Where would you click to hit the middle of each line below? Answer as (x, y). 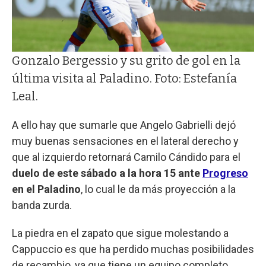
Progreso (225, 173)
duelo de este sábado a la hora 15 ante (107, 173)
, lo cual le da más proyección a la (158, 189)
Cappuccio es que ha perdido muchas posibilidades (133, 249)
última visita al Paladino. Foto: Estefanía (124, 79)
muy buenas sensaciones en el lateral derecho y (125, 141)
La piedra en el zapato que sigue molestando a (120, 233)
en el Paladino (46, 189)
